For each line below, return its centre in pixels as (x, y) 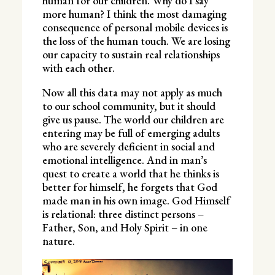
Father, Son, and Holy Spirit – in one (125, 227)
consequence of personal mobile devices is (135, 27)
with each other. (78, 68)
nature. (58, 241)
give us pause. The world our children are (133, 119)
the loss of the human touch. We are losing (136, 41)
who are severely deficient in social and (128, 146)
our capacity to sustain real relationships (131, 54)
